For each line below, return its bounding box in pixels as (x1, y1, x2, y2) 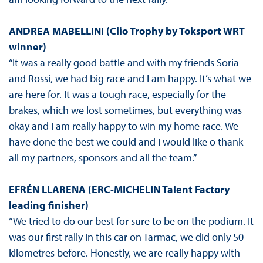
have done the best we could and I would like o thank (8, 135, 243, 149)
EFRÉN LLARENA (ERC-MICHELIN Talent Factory (8, 183, 230, 197)
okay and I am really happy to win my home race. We (8, 119, 238, 133)
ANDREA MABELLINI (8, 24, 104, 38)
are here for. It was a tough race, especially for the (8, 87, 226, 102)
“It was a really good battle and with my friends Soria (8, 56, 239, 70)
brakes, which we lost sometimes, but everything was (8, 103, 242, 117)
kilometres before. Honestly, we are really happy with (8, 246, 240, 260)
